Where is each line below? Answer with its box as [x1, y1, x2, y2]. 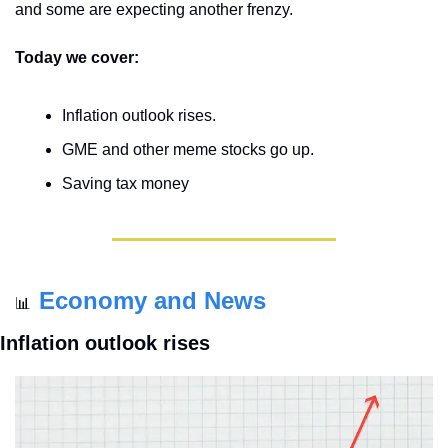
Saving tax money [62, 175, 189, 193]
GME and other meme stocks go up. [62, 141, 314, 159]
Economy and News [39, 287, 266, 315]
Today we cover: [15, 49, 139, 67]
